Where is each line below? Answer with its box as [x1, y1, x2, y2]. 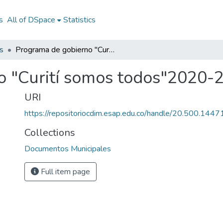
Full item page [39, 166, 90, 177]
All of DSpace [6, 14, 55, 25]
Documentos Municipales [24, 143, 111, 154]
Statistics [63, 14, 96, 25]
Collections [24, 126, 75, 139]
